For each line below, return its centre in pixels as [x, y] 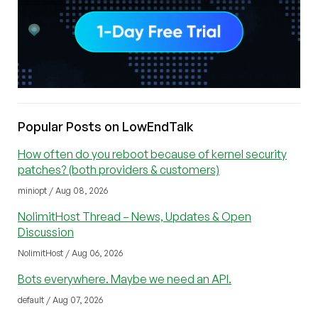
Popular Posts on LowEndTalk [106, 127]
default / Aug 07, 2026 [60, 300]
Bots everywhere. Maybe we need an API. [125, 279]
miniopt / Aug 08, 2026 [63, 191]
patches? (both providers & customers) [119, 170]
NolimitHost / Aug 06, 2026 [70, 253]
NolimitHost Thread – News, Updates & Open [135, 217]
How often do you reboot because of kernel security [152, 154]
